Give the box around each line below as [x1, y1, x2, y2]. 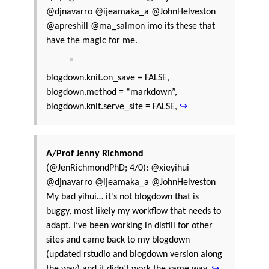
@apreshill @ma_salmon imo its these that [46, 21, 215, 31]
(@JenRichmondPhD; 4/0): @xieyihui [46, 163, 189, 173]
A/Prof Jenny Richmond [46, 148, 144, 159]
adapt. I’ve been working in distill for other [46, 220, 213, 231]
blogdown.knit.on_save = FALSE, [46, 73, 169, 83]
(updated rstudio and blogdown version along [46, 249, 222, 259]
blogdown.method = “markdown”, [46, 87, 177, 97]
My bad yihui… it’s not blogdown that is [46, 192, 199, 202]
